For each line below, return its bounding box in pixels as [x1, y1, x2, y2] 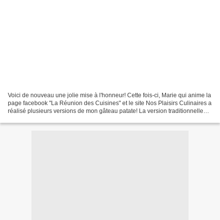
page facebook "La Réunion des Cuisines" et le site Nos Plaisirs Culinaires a [8, 99, 212, 107]
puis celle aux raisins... [8, 115, 68, 122]
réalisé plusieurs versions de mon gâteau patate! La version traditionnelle [8, 107, 203, 114]
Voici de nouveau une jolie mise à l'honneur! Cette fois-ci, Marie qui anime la [8, 91, 211, 99]
